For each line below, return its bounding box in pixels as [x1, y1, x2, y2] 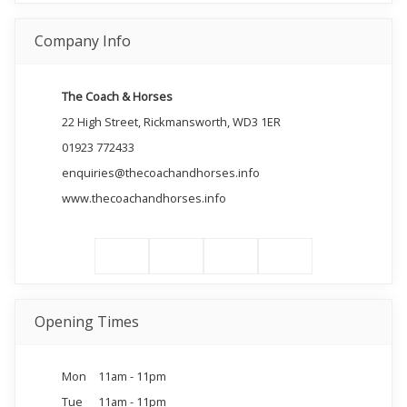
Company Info [34, 31, 131, 52]
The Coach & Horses [61, 87, 173, 104]
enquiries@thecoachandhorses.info [61, 164, 260, 181]
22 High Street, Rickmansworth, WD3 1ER [61, 113, 281, 130]
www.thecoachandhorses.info [61, 189, 226, 206]
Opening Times [34, 312, 139, 333]
